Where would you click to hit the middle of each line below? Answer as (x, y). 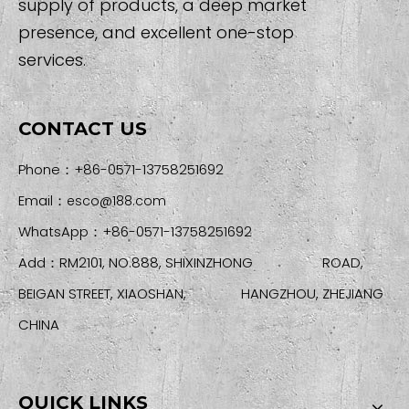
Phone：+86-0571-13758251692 (121, 170)
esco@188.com (116, 201)
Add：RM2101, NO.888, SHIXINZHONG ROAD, (191, 263)
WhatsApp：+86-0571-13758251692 (135, 232)
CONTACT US (83, 129)
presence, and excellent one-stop (156, 33)
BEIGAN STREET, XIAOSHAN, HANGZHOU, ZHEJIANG (201, 294)
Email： (42, 201)
